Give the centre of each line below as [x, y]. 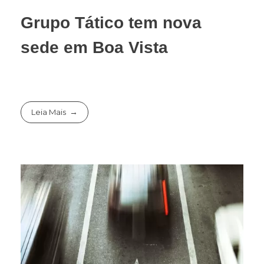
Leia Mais [49, 112]
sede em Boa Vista [94, 47]
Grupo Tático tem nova [111, 22]
